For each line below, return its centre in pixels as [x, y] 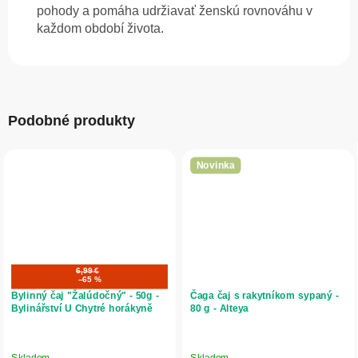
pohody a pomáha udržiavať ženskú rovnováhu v [175, 11]
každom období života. [100, 29]
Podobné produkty [72, 121]
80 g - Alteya [220, 308]
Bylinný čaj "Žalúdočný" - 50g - [85, 296]
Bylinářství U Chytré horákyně [82, 308]
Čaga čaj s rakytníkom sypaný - [265, 296]
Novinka [215, 165]
